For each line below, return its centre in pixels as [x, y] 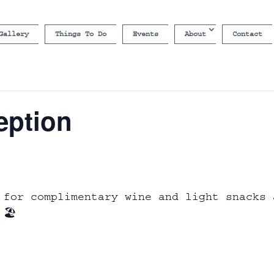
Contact [247, 34]
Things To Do [80, 34]
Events [145, 34]
